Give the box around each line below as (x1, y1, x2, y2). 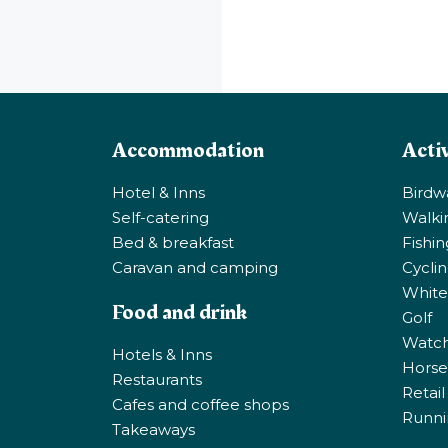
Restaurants (112, 369, 202, 389)
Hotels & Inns (112, 344, 212, 364)
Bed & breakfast (112, 232, 234, 252)
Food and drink (112, 295, 247, 329)
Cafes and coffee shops (112, 394, 289, 414)
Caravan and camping (112, 257, 278, 277)
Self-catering (112, 207, 209, 227)
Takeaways (112, 419, 195, 439)
